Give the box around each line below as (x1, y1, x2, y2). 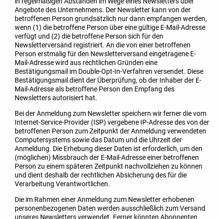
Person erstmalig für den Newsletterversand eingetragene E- (15, 49, 196, 58)
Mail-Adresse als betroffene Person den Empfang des (15, 85, 175, 93)
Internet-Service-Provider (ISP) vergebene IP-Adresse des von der (15, 118, 209, 126)
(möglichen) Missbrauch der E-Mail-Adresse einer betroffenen (15, 153, 199, 161)
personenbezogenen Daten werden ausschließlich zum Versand (15, 204, 205, 212)
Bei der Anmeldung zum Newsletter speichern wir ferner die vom (15, 109, 206, 117)
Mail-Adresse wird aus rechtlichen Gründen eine (15, 58, 157, 66)
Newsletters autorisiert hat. (15, 93, 97, 102)
